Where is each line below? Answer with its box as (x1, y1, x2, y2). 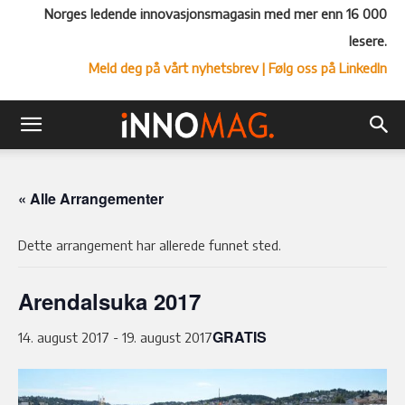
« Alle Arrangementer (18, 188, 164, 209)
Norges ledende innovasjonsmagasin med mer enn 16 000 (44, 5, 387, 22)
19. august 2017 (122, 329, 212, 345)
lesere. (349, 33, 387, 49)
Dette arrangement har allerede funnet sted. (18, 237, 281, 253)
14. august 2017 (18, 329, 109, 345)
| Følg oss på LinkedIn (259, 60, 387, 76)
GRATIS (212, 326, 267, 347)
